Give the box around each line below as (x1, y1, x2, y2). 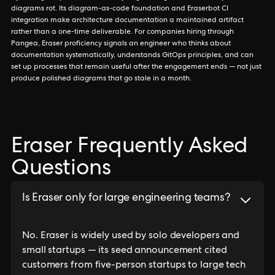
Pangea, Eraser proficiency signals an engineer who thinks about (11, 41, 231, 48)
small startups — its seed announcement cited (22, 246, 227, 256)
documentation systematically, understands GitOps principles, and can (11, 52, 254, 60)
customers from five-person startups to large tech (22, 261, 246, 271)
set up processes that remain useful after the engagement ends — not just (11, 64, 261, 71)
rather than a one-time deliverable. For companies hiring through (11, 29, 234, 36)
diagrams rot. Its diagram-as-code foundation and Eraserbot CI (11, 6, 228, 13)
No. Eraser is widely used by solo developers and (22, 231, 240, 241)
